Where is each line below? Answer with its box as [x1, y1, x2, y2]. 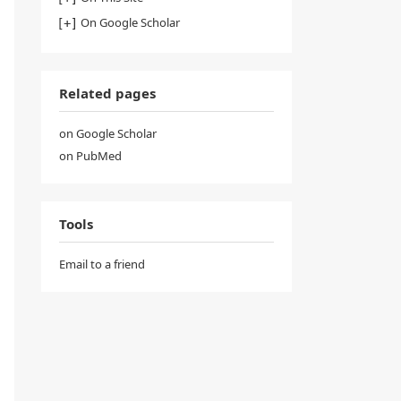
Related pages [59, 84, 156, 102]
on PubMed [59, 148, 122, 164]
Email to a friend [59, 256, 145, 272]
